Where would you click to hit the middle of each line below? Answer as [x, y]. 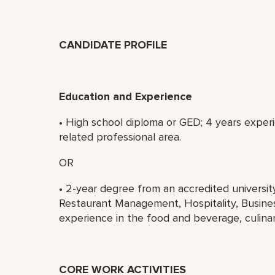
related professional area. [120, 137]
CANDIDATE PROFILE [114, 45]
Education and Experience [126, 96]
